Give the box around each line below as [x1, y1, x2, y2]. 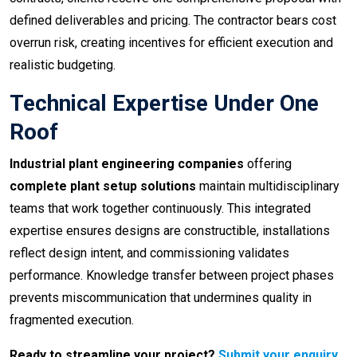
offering [244, 156, 292, 172]
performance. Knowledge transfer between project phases [10, 268, 334, 284]
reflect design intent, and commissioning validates [10, 245, 289, 261]
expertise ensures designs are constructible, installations [10, 223, 330, 239]
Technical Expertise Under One [10, 90, 319, 117]
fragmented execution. [10, 312, 134, 328]
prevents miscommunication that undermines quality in [10, 290, 312, 306]
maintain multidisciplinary [196, 178, 339, 194]
